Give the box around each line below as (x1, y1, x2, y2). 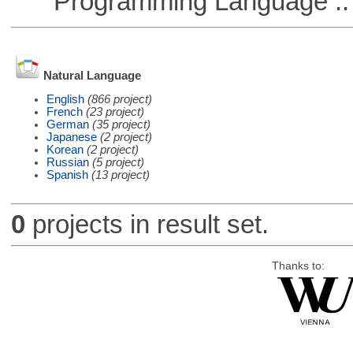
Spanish (46, 168, 88, 181)
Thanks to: (271, 259, 325, 272)
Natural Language (43, 69, 141, 83)
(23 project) (85, 105, 144, 118)
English (46, 92, 84, 106)
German (46, 117, 89, 131)
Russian (46, 155, 89, 169)
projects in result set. (24, 210, 269, 240)
